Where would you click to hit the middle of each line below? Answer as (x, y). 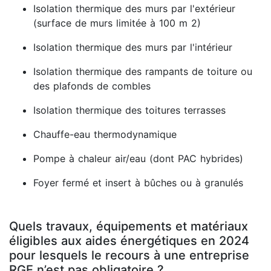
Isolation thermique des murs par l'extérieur (134, 8)
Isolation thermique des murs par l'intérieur (133, 47)
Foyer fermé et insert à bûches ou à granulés (138, 183)
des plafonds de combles (92, 86)
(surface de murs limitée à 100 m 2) (117, 23)
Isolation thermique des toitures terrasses (129, 110)
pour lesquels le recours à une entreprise (129, 255)
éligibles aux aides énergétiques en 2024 (129, 241)
